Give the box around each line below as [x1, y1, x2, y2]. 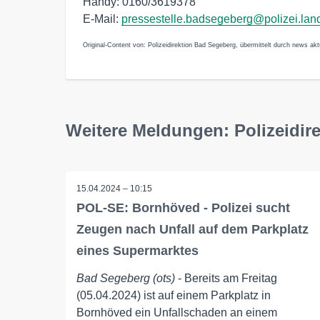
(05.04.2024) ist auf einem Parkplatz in [76, 289, 271, 301]
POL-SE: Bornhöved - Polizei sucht [76, 201, 290, 215]
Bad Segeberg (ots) [76, 272, 175, 284]
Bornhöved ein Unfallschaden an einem [76, 306, 277, 319]
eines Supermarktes [76, 244, 199, 258]
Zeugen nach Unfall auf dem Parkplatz [76, 222, 309, 236]
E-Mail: [83, 13, 121, 25]
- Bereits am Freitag [175, 272, 277, 284]
